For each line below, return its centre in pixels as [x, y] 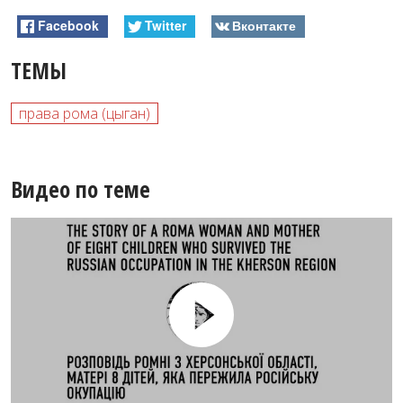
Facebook [69, 25]
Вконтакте [264, 25]
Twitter [165, 25]
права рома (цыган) [85, 113]
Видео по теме [81, 188]
